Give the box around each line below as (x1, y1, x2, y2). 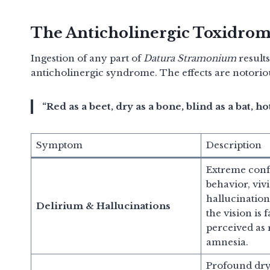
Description (206, 139, 262, 151)
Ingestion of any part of (31, 52, 143, 64)
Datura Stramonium (143, 52, 236, 64)
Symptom (36, 139, 83, 151)
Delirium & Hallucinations (36, 199, 171, 212)
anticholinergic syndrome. (31, 66, 157, 78)
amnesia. (206, 236, 248, 248)
